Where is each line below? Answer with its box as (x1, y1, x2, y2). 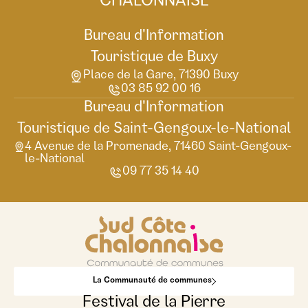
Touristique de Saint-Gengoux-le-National (17, 122, 291, 138)
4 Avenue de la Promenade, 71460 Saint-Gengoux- (25, 141, 292, 154)
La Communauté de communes (92, 277, 212, 286)
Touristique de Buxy (90, 51, 218, 67)
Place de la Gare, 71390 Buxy (83, 69, 239, 82)
